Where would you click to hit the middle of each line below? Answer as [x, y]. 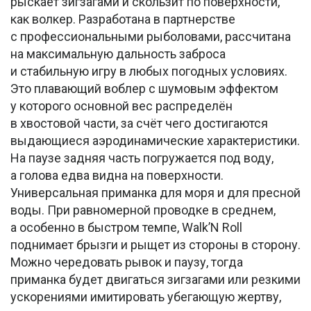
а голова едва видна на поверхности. [117, 176]
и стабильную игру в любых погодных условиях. [149, 72]
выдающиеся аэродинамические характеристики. [155, 141]
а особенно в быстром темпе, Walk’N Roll [126, 228]
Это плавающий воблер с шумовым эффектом [144, 89]
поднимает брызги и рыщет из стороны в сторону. [155, 245]
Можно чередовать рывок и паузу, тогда [127, 262]
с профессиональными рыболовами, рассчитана [151, 37]
